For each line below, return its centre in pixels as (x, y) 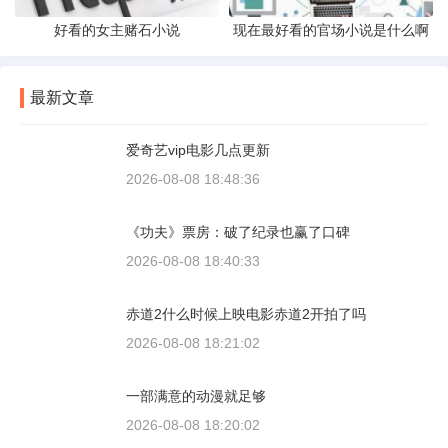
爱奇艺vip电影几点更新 (198, 150)
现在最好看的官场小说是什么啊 (331, 30)
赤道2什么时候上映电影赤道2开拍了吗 (246, 314)
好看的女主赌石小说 (117, 30)
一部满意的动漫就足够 (196, 396)
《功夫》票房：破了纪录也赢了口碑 (238, 232)
